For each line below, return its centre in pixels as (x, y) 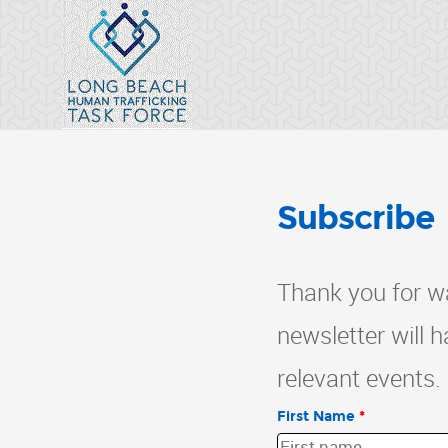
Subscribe (355, 218)
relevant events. (359, 378)
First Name (316, 416)
